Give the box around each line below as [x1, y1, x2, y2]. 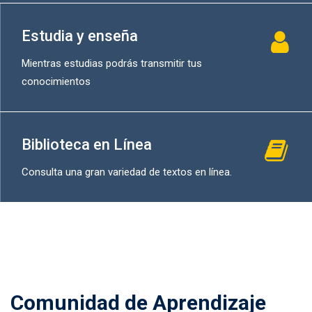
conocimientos [22, 75, 91, 88]
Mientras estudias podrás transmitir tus [22, 57, 202, 70]
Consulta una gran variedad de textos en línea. [22, 166, 232, 178]
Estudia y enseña [22, 27, 138, 45]
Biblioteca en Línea [22, 136, 152, 153]
